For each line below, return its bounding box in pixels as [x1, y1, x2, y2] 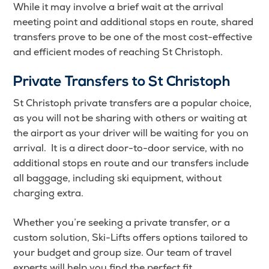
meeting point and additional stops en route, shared [13, 16, 254, 29]
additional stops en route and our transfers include [13, 157, 249, 170]
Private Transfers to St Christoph [13, 75, 231, 90]
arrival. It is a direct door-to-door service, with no [13, 142, 244, 155]
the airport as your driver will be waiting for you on [13, 127, 249, 140]
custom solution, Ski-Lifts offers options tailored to [13, 231, 249, 244]
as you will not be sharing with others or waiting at [13, 112, 247, 125]
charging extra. [13, 187, 84, 200]
